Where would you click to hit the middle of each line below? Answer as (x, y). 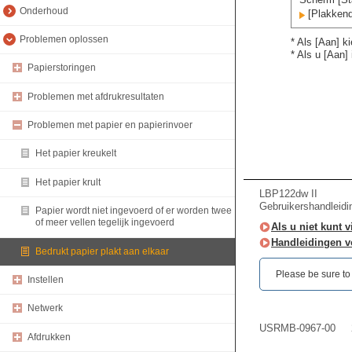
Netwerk (45, 308)
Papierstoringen (62, 68)
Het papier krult (68, 182)
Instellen (46, 280)
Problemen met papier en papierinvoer (110, 125)
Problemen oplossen (64, 40)
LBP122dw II (288, 194)
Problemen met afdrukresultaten (96, 96)
